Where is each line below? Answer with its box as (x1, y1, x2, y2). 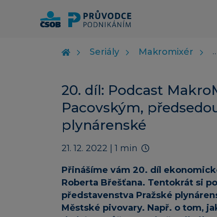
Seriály (90, 46, 119, 58)
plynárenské (62, 117, 146, 134)
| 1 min (110, 143, 138, 154)
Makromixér (139, 46, 193, 58)
